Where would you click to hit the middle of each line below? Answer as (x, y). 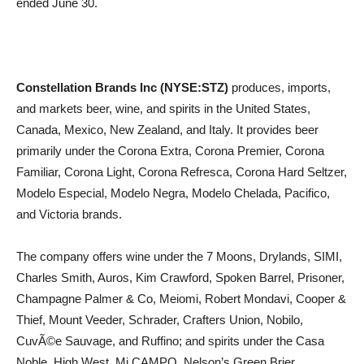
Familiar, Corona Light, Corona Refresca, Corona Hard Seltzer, (182, 172)
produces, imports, (279, 87)
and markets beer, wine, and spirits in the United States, (163, 108)
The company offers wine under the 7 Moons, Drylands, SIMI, (179, 256)
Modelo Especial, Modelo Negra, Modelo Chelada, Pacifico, (173, 193)
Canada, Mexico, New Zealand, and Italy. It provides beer (167, 130)
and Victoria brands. (69, 214)
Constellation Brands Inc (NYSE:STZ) (122, 87)
